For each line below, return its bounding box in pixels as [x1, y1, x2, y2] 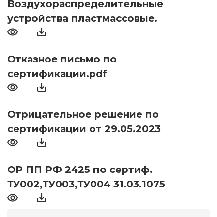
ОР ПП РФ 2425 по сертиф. [7, 164, 153, 176]
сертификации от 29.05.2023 [7, 123, 161, 135]
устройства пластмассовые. [7, 13, 157, 25]
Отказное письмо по [7, 53, 117, 65]
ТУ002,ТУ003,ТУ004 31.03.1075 [7, 178, 165, 190]
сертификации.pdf [7, 68, 107, 80]
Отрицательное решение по [7, 108, 159, 121]
